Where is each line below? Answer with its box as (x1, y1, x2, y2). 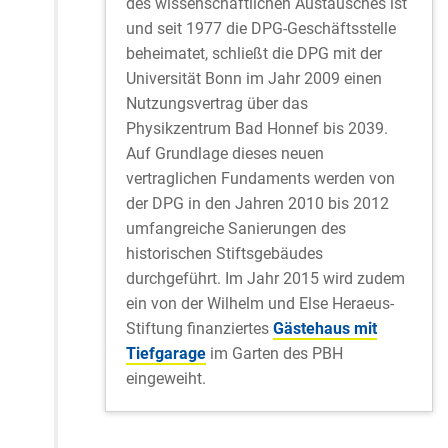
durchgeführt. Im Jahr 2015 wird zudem (126, 269, 405, 289)
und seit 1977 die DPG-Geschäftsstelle (126, 19, 396, 39)
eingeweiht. (126, 369, 206, 389)
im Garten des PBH (206, 344, 343, 364)
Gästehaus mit (273, 319, 377, 339)
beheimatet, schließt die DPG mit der (126, 44, 382, 64)
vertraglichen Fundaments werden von (126, 169, 395, 189)
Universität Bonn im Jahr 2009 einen (126, 69, 382, 89)
